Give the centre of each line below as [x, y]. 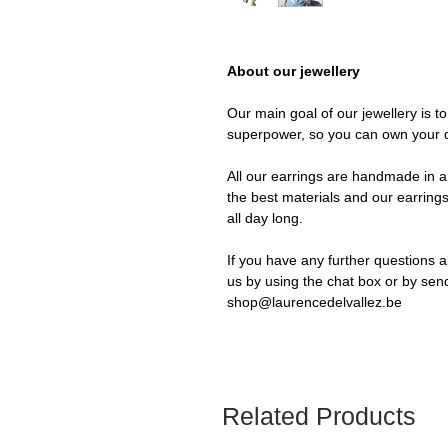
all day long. [265, 218]
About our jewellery [293, 71]
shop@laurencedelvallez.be [314, 302]
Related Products [319, 416]
